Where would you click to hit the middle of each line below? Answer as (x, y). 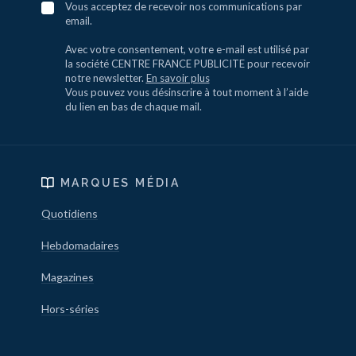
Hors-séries (70, 309)
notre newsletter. (105, 78)
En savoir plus (178, 78)
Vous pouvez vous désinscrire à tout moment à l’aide (186, 93)
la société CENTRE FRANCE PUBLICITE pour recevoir (187, 64)
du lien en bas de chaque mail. (133, 107)
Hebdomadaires (80, 246)
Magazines (67, 277)
